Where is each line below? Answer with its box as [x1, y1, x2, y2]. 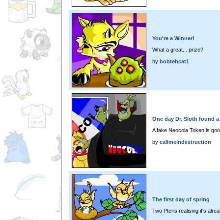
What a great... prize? [152, 46, 203, 53]
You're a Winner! [152, 35, 194, 41]
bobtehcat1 [160, 58, 189, 64]
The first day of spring [152, 196, 210, 202]
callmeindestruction [160, 138, 211, 145]
